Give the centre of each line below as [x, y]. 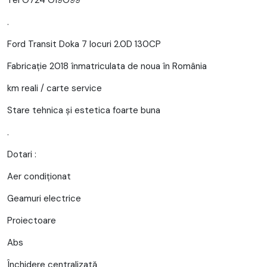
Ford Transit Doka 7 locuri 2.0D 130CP [84, 44]
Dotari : [22, 154]
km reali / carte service [55, 88]
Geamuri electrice [44, 198]
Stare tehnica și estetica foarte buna [84, 110]
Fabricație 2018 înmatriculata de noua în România [107, 66]
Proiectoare [32, 220]
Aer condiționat [39, 176]
